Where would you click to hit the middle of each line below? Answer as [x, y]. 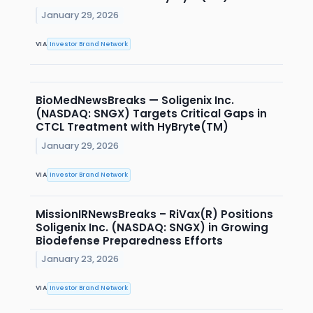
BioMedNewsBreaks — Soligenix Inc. [135, 101]
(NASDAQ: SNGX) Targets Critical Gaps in [151, 114]
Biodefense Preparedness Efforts [129, 240]
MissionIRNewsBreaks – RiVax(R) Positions [154, 214]
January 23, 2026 [80, 259]
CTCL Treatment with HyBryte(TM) [132, 127]
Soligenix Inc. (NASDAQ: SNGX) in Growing [152, 227]
